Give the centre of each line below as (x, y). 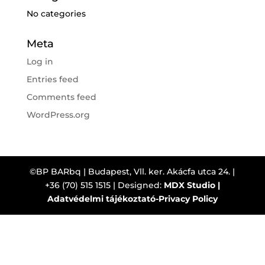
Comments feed (61, 97)
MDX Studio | (192, 185)
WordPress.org (58, 115)
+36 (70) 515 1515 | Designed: (104, 185)
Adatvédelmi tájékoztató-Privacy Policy (132, 199)
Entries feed (52, 79)
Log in (40, 62)
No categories (56, 14)
